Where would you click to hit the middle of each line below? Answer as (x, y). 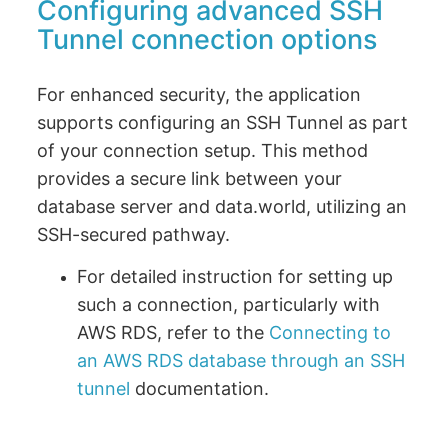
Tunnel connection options (207, 40)
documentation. (200, 388)
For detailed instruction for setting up (235, 276)
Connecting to (330, 332)
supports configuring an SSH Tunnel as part (223, 123)
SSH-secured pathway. (134, 235)
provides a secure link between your (190, 179)
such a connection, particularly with (229, 304)
